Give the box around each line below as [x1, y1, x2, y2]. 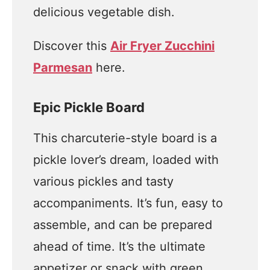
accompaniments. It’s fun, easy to [33, 196, 223, 210]
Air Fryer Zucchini [110, 39, 215, 53]
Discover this [33, 39, 110, 53]
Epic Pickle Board [33, 99, 145, 115]
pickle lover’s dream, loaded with [33, 152, 219, 167]
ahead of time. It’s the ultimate [33, 239, 206, 254]
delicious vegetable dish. [33, 5, 175, 19]
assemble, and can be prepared [33, 218, 212, 232]
